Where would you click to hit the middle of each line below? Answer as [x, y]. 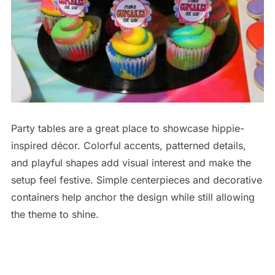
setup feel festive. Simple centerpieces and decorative [136, 180]
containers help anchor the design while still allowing [133, 197]
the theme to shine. [55, 214]
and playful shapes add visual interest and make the [131, 162]
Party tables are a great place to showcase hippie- [127, 128]
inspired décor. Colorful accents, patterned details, [128, 145]
